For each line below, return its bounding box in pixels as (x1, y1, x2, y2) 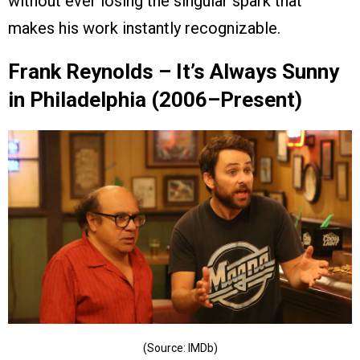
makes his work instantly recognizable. (8, 18, 280, 39)
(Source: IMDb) (142, 342, 218, 355)
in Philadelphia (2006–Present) (8, 88, 302, 112)
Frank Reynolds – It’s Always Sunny (8, 59, 339, 84)
